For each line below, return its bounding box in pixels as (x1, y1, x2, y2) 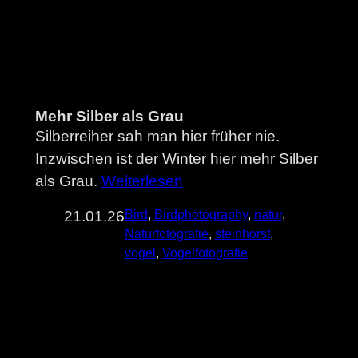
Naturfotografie (124, 226, 209, 241)
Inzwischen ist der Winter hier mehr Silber (34, 149, 318, 167)
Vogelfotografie (161, 245, 248, 260)
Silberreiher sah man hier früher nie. (34, 127, 280, 145)
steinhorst (214, 226, 270, 241)
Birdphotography (153, 207, 248, 221)
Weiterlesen (101, 172, 183, 189)
